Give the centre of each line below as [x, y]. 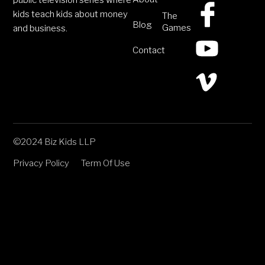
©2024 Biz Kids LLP [55, 142]
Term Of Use [106, 164]
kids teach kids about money [71, 14]
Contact [149, 51]
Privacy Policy [41, 164]
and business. [41, 29]
